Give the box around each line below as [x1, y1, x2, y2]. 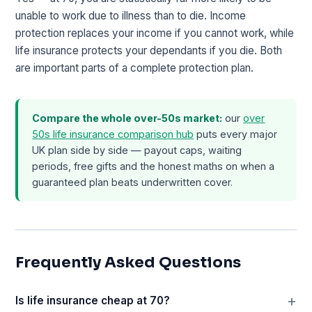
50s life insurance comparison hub [32, 127, 194, 140]
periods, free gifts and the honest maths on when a [32, 159, 275, 172]
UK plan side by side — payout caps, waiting [32, 143, 242, 156]
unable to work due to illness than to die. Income [15, 8, 247, 22]
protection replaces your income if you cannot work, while [15, 26, 295, 40]
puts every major [194, 127, 278, 140]
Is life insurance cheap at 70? [15, 293, 171, 307]
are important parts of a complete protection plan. [15, 61, 254, 75]
